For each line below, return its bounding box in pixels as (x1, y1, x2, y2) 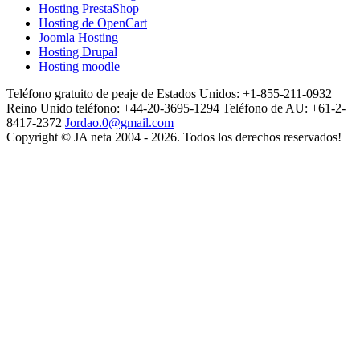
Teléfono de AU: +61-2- (223, 101, 346, 116)
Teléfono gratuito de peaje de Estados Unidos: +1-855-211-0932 (6, 87, 332, 101)
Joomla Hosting (39, 31, 118, 45)
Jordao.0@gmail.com (65, 116, 174, 130)
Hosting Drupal (39, 45, 117, 59)
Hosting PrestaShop (39, 2, 139, 16)
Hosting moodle (39, 59, 120, 74)
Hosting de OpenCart (39, 16, 147, 31)
